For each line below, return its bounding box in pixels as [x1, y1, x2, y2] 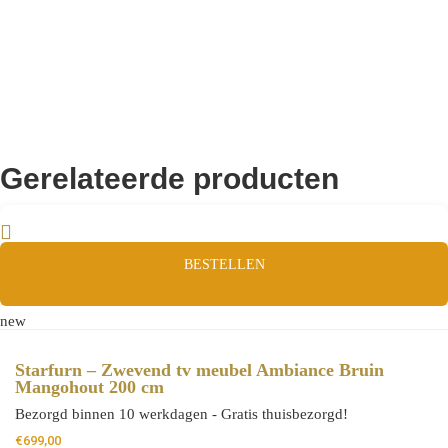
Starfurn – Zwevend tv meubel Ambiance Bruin [15, 360, 384, 381]
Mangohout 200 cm [15, 377, 164, 398]
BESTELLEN [183, 256, 265, 272]
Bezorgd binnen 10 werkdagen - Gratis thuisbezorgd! [15, 406, 348, 423]
